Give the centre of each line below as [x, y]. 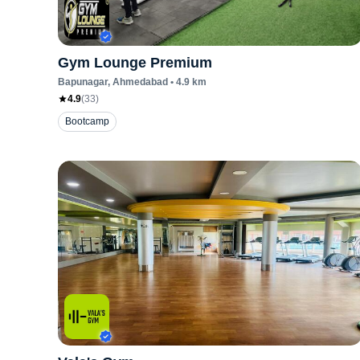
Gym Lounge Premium [135, 63]
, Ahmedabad [138, 82]
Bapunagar [83, 82]
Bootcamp [87, 121]
